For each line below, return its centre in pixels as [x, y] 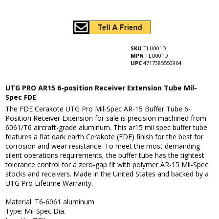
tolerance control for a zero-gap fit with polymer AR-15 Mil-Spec [107, 165]
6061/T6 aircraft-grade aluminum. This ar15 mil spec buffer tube [107, 128]
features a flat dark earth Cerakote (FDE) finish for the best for [105, 137]
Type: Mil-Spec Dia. [36, 211]
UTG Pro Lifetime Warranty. [49, 183]
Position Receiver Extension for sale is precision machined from [106, 118]
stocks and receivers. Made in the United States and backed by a [107, 174]
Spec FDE [21, 97]
